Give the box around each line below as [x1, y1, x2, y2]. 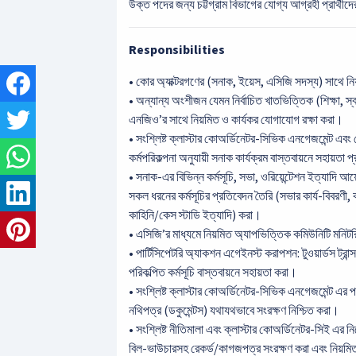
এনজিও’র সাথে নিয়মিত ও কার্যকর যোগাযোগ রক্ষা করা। [129, 111, 343, 129]
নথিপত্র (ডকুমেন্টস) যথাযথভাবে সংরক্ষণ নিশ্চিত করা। [129, 302, 339, 319]
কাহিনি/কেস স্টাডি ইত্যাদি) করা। [129, 207, 261, 224]
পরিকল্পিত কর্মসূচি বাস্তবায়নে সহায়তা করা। [129, 264, 297, 281]
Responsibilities [129, 41, 225, 59]
